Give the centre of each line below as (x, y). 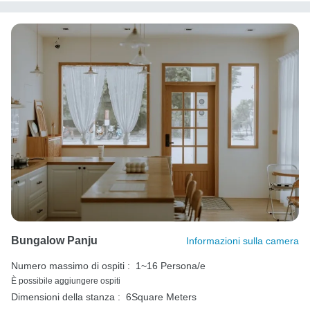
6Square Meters (161, 297)
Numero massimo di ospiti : (71, 265)
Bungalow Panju (54, 240)
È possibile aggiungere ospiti (66, 281)
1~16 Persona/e (171, 265)
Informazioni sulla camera (243, 240)
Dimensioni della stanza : (66, 297)
